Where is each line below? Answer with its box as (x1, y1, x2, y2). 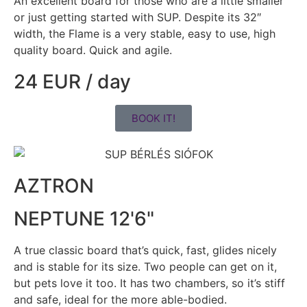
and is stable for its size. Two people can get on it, (14, 260, 277, 274)
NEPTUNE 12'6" (14, 207, 154, 231)
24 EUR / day (14, 69, 131, 93)
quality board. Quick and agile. (14, 42, 172, 57)
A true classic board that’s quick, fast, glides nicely (14, 243, 277, 258)
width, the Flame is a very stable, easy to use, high (14, 26, 275, 40)
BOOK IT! (132, 111, 175, 125)
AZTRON (14, 174, 94, 198)
